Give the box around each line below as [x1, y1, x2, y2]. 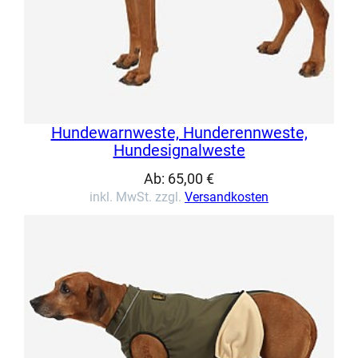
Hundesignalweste [113, 140, 245, 160]
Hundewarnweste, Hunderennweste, [50, 122, 308, 142]
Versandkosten [185, 189, 268, 205]
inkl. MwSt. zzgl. [89, 189, 185, 205]
